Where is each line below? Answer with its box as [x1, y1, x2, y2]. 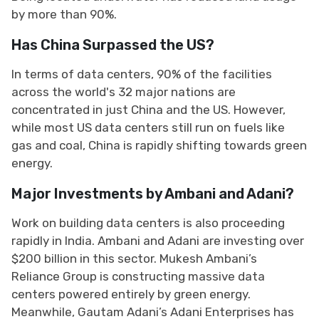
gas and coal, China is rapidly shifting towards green [11, 137, 307, 152]
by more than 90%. [11, 6, 117, 21]
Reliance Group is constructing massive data [11, 268, 265, 283]
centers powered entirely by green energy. [11, 286, 251, 301]
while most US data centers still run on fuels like [11, 120, 285, 135]
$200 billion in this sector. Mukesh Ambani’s [11, 251, 257, 266]
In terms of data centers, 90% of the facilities [11, 66, 272, 81]
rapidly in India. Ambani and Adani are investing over [11, 233, 304, 248]
